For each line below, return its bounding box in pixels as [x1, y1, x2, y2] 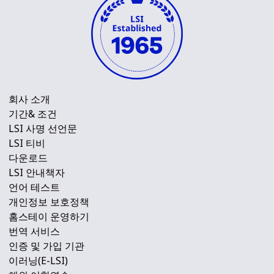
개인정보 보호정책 [9, 195, 89, 209]
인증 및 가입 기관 [9, 239, 84, 253]
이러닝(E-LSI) [9, 254, 68, 268]
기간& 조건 [9, 107, 57, 121]
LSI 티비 [9, 136, 45, 150]
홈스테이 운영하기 [9, 210, 89, 224]
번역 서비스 [9, 224, 60, 239]
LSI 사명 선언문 [9, 122, 77, 136]
